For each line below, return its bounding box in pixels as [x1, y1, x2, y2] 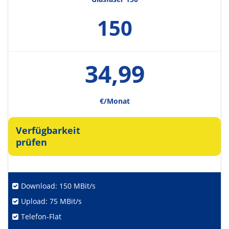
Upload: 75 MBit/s [21, 196, 82, 207]
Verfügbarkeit [16, 124, 80, 137]
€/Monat [99, 96, 130, 106]
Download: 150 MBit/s [21, 181, 96, 191]
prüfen [16, 136, 47, 149]
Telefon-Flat [21, 212, 61, 222]
